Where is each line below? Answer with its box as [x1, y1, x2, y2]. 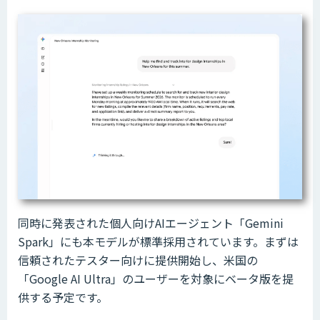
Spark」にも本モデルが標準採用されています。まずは [18, 233, 299, 251]
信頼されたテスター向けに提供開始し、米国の [18, 251, 258, 269]
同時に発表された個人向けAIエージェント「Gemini [18, 214, 284, 232]
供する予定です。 [18, 289, 108, 306]
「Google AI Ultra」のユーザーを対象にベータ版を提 [18, 270, 294, 288]
